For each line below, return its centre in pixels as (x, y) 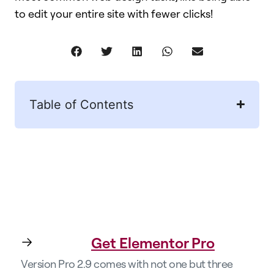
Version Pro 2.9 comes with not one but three (127, 264)
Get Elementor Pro (153, 243)
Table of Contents (81, 104)
